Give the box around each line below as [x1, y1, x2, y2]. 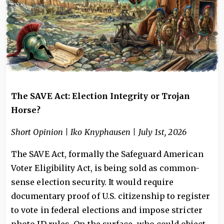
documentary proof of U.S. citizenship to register [11, 191, 210, 201]
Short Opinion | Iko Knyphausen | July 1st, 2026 [11, 127, 186, 137]
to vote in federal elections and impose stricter [11, 205, 202, 215]
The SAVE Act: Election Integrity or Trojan [11, 91, 190, 101]
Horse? [11, 105, 41, 115]
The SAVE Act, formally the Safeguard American [11, 149, 203, 159]
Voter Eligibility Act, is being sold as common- [11, 163, 199, 173]
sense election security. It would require [11, 177, 174, 187]
